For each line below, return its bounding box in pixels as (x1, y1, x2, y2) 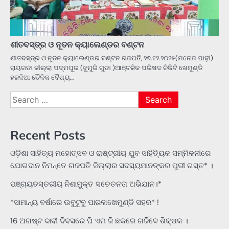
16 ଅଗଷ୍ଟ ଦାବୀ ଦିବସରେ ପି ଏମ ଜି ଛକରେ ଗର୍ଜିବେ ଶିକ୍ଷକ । (10, 216, 188, 226)
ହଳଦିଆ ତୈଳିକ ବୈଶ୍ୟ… (10, 73, 74, 82)
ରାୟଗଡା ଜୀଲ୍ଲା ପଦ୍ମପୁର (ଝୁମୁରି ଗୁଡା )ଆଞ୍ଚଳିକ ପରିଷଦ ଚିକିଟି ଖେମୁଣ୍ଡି (10, 63, 203, 73)
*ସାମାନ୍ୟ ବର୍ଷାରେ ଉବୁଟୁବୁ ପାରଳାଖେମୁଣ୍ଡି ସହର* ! (10, 197, 159, 208)
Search (10, 91, 36, 103)
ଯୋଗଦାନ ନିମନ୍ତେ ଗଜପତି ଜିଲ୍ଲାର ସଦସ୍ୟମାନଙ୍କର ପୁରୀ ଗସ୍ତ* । (10, 161, 213, 171)
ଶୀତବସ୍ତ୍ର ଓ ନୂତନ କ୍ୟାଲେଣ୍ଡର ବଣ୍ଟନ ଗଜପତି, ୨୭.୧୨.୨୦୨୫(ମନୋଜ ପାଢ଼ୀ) (10, 54, 213, 63)
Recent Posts (10, 127, 85, 143)
